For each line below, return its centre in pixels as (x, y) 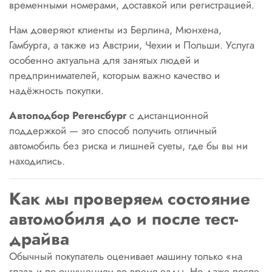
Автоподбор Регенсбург (68, 115)
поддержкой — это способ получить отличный (113, 131)
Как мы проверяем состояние (130, 199)
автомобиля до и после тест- (124, 219)
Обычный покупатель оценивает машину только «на (126, 256)
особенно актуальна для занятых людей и (104, 60)
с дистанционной (167, 115)
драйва (39, 239)
